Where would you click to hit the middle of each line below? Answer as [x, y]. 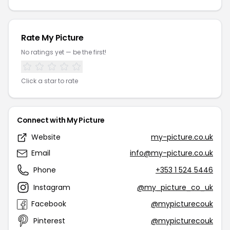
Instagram [52, 187]
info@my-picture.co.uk [171, 153]
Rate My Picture [52, 38]
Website [46, 137]
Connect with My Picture [61, 120]
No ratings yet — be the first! [64, 52]
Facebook [49, 204]
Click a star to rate [50, 81]
